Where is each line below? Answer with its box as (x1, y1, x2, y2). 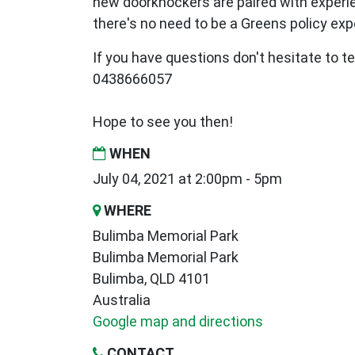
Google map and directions (93, 313, 263, 330)
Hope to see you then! (93, 113, 233, 131)
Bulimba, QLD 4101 (93, 270, 210, 288)
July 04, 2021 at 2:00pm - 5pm (93, 170, 282, 188)
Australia (93, 292, 151, 309)
